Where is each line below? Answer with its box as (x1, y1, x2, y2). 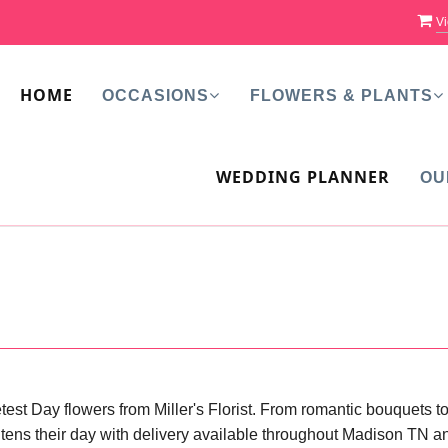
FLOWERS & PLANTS (249, 87, 433, 104)
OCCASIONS (102, 87, 210, 104)
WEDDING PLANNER (215, 166, 390, 188)
